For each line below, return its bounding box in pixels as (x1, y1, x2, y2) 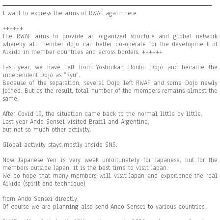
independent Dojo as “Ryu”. (2, 71, 80, 80)
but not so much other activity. (2, 125, 91, 134)
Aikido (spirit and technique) (2, 179, 85, 188)
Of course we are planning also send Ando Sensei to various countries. (2, 202, 206, 211)
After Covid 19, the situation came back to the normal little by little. (2, 110, 202, 118)
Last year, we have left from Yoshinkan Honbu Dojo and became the (2, 63, 218, 72)
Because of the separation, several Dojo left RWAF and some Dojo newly (2, 79, 218, 87)
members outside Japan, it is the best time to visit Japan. (2, 164, 168, 172)
